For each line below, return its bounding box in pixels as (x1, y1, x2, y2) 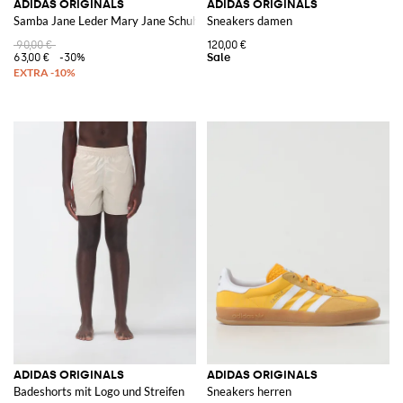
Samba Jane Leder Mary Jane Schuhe (13, 13, 205, 28)
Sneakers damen (207, 13, 292, 28)
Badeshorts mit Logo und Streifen (13, 383, 184, 399)
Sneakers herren (207, 383, 291, 399)
